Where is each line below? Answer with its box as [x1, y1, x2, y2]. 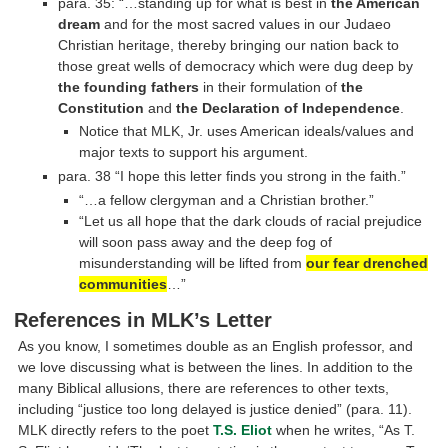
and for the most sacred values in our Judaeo [99, 15, 391, 32]
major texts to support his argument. [79, 144, 309, 161]
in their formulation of [198, 78, 341, 95]
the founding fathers [57, 78, 199, 95]
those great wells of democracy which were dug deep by [57, 57, 413, 74]
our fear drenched [306, 255, 429, 272]
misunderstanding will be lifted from [79, 255, 307, 272]
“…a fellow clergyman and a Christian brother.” [79, 192, 375, 209]
